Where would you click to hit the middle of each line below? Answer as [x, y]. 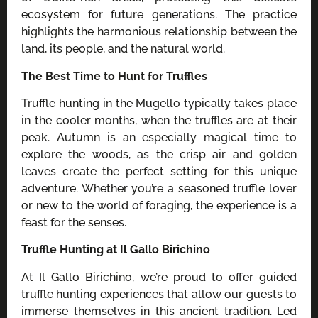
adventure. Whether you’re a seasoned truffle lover [159, 188]
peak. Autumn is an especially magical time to [159, 137]
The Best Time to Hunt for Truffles [114, 76]
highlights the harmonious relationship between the [159, 32]
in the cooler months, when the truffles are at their [159, 120]
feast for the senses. [74, 222]
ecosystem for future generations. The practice [159, 15]
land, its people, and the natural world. [123, 49]
